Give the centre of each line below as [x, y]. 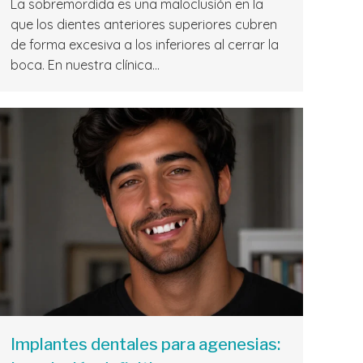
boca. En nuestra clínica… [85, 65]
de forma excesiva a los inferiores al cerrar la [145, 45]
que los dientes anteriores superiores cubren [144, 25]
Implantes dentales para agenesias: [145, 345]
